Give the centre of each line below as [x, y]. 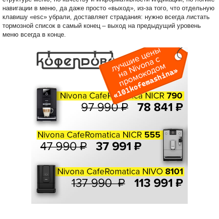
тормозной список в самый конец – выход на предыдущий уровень [102, 26]
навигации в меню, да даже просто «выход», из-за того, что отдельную [109, 8]
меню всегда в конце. [34, 35]
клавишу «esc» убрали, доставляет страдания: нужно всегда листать [106, 17]
